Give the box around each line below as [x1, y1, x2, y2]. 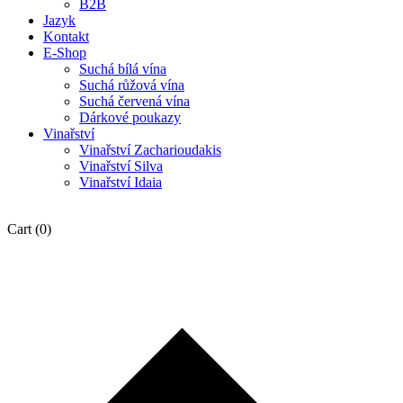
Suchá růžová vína [79, 77, 184, 93]
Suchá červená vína [79, 94, 190, 109]
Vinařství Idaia [79, 175, 162, 190]
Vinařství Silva [79, 158, 163, 174]
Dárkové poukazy [79, 110, 181, 125]
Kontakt [43, 29, 89, 44]
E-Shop [43, 45, 86, 60]
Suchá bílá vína [79, 61, 166, 76]
